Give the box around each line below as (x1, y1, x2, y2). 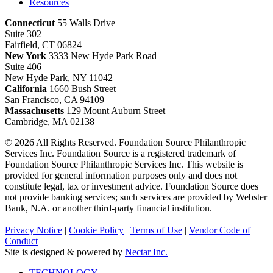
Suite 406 (5, 62, 41, 73)
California (5, 83, 47, 94)
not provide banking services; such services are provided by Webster (5, 192, 267, 203)
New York (5, 51, 46, 62)
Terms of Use (130, 225, 182, 236)
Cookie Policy (69, 225, 124, 236)
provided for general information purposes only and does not (5, 170, 237, 181)
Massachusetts (5, 105, 64, 116)
